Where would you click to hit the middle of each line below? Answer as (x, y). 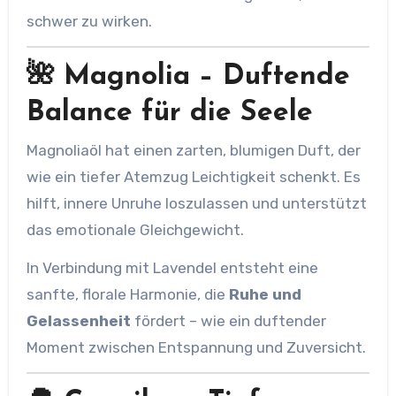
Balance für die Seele (169, 113)
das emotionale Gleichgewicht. (135, 230)
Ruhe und (265, 294)
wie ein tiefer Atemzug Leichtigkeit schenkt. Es (193, 177)
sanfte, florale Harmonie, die (127, 294)
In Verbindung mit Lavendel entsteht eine (172, 268)
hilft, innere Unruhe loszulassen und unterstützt (196, 203)
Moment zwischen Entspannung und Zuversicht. (196, 347)
